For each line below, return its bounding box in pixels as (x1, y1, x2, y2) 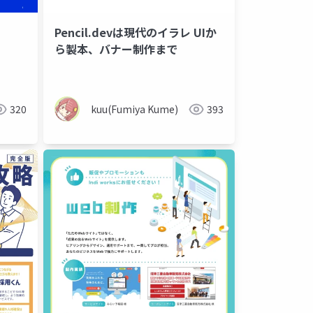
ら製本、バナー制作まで (54, 41, 177, 58)
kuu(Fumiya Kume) (91, 102, 178, 117)
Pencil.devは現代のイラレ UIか (54, 24, 217, 41)
